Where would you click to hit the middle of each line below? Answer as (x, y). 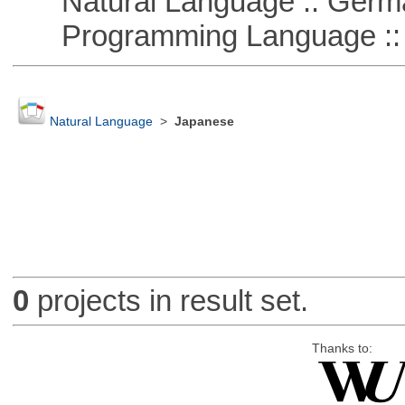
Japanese (204, 122)
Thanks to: (342, 348)
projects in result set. (168, 301)
